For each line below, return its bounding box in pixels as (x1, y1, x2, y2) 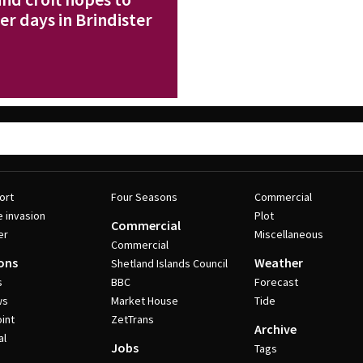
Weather (254, 254, 304, 271)
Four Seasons (110, 190, 177, 204)
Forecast (254, 275, 299, 289)
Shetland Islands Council (110, 256, 228, 271)
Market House (110, 293, 178, 308)
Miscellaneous (254, 227, 324, 241)
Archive (254, 321, 297, 337)
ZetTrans (110, 312, 154, 327)
